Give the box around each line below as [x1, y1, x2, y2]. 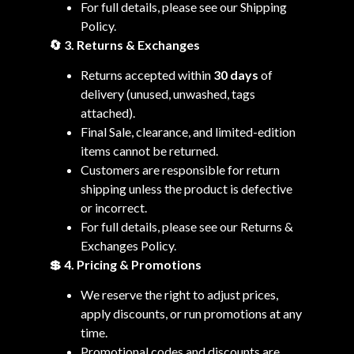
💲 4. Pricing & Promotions [48, 256, 201, 272]
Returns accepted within [80, 66, 213, 82]
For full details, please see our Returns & [80, 218, 293, 234]
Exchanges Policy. [80, 237, 176, 253]
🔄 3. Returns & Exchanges [48, 36, 200, 52]
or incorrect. [80, 199, 147, 215]
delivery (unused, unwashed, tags [80, 85, 255, 101]
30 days [213, 66, 258, 82]
